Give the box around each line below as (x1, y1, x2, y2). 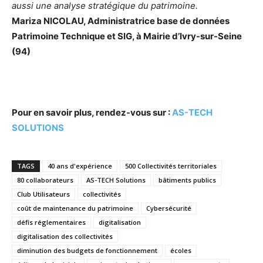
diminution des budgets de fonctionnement (17, 246, 157, 255)
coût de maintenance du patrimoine (17, 204, 133, 213)
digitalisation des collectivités (17, 232, 113, 241)
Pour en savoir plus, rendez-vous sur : (12, 107, 172, 118)
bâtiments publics (159, 176, 216, 184)
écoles (170, 246, 191, 255)
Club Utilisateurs (17, 190, 70, 198)
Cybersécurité (146, 204, 191, 213)
